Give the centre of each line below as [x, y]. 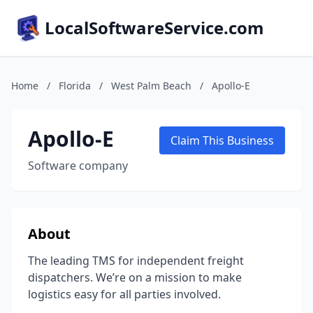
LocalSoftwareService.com [154, 28]
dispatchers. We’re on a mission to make [135, 277]
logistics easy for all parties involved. [124, 294]
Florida [75, 86]
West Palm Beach [151, 86]
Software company [78, 166]
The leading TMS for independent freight [136, 261]
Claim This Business [222, 140]
